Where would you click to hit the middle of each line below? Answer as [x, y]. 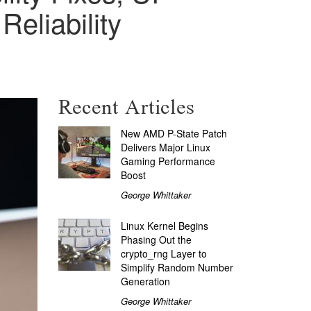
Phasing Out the [156, 239]
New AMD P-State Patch [174, 133]
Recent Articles [126, 108]
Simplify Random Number [177, 267]
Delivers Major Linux [165, 147]
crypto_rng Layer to [163, 253]
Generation [145, 281]
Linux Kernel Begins [164, 225]
